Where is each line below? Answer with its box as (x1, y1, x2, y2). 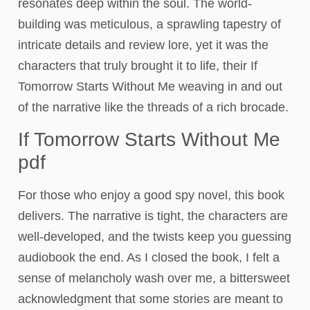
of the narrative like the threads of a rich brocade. (18, 100, 289, 115)
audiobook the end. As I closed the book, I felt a (18, 250, 280, 264)
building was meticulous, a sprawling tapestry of (18, 17, 281, 32)
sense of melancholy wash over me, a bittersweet (18, 271, 290, 285)
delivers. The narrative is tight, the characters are (18, 208, 288, 223)
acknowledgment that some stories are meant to (18, 291, 283, 306)
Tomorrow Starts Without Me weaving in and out (18, 80, 282, 94)
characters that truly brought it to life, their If (18, 59, 257, 73)
